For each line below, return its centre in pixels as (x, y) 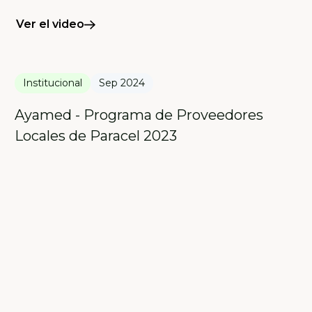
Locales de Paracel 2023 (96, 136)
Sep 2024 (122, 83)
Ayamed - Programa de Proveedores (139, 115)
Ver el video (50, 24)
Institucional (53, 83)
